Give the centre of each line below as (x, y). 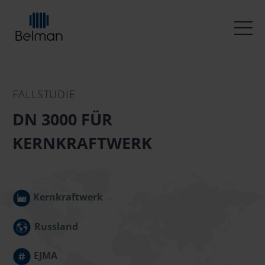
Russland (56, 226)
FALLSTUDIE (44, 94)
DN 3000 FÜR (62, 119)
